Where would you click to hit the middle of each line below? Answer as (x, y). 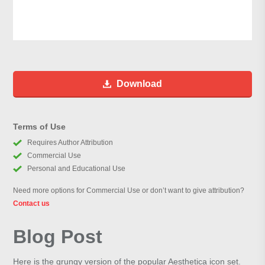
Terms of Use (40, 127)
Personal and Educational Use (76, 169)
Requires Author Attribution (70, 143)
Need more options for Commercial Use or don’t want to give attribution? (129, 191)
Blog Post (58, 237)
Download (139, 84)
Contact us (32, 204)
